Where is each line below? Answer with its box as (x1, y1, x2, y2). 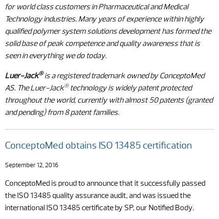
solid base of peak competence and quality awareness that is (5, 40, 200, 48)
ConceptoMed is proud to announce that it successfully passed (5, 180, 205, 188)
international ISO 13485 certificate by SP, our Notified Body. (5, 204, 194, 212)
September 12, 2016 (5, 162, 58, 169)
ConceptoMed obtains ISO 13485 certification (5, 141, 192, 151)
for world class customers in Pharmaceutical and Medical (5, 3, 188, 11)
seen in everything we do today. (5, 52, 107, 60)
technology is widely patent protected (68, 85, 192, 92)
